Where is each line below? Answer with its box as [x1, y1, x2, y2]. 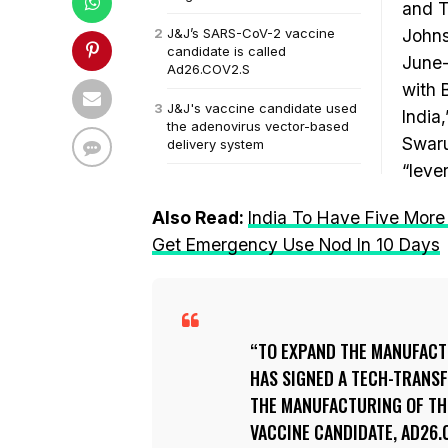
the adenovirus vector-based [167, 118, 349, 134]
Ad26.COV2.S [167, 61, 250, 77]
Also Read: [152, 207, 248, 228]
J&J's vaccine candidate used [167, 100, 357, 116]
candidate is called [167, 43, 286, 59]
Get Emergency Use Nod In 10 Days [152, 234, 440, 255]
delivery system [167, 136, 264, 152]
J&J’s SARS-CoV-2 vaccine [167, 25, 335, 41]
